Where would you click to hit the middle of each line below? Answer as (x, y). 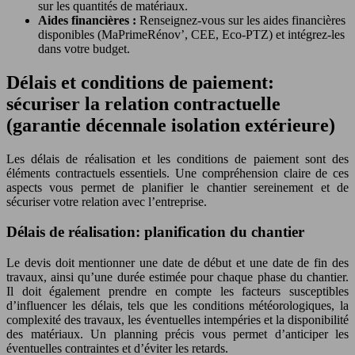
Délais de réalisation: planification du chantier (155, 232)
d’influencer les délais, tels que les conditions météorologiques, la (177, 306)
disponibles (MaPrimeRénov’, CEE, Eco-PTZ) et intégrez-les (191, 34)
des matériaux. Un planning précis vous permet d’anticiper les (177, 334)
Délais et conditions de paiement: (140, 82)
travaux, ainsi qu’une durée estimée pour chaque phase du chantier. (177, 277)
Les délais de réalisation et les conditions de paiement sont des (177, 158)
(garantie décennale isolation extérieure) (171, 125)
